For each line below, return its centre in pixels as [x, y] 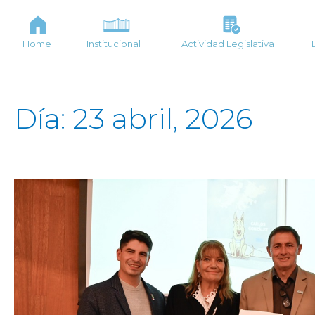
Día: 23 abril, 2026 [133, 118]
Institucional [114, 44]
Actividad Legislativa [228, 44]
